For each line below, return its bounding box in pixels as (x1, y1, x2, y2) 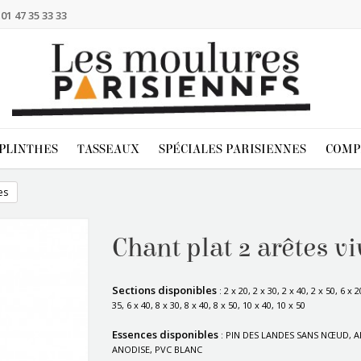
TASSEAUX (77, 141, 139, 156)
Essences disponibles (112, 326, 218, 342)
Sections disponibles (112, 282, 217, 297)
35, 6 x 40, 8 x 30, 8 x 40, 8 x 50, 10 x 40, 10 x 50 (112, 298, 305, 311)
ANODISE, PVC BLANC (112, 342, 202, 355)
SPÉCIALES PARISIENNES (159, 141, 306, 156)
